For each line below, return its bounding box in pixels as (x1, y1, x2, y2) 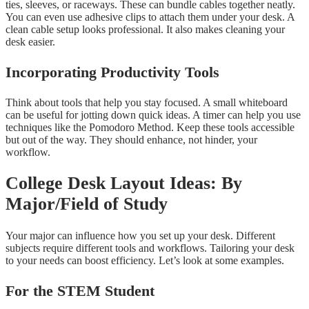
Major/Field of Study (6, 194, 168, 215)
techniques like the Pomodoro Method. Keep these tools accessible (6, 121, 295, 133)
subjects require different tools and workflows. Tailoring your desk (6, 241, 295, 254)
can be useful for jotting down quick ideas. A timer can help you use (6, 108, 301, 121)
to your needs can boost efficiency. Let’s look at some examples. (6, 254, 284, 266)
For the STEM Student (6, 281, 154, 299)
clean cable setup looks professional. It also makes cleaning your (6, 23, 285, 35)
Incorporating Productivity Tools (6, 63, 219, 81)
